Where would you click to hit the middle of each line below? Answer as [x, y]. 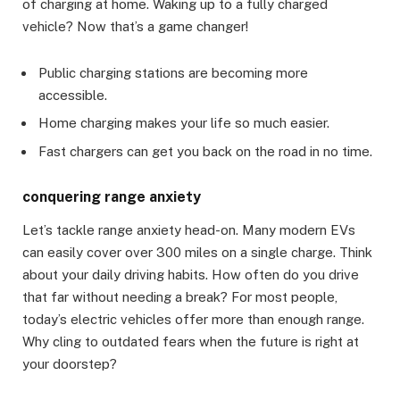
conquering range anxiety [112, 196]
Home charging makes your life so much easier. [184, 123]
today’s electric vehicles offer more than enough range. [193, 319]
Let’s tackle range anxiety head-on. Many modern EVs [189, 230]
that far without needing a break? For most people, [180, 297]
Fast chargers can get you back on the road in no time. [205, 151]
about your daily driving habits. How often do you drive [191, 275]
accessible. [73, 95]
